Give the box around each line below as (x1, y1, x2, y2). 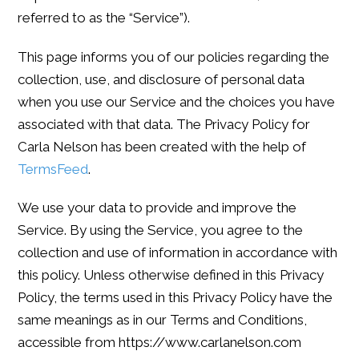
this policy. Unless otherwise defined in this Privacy (18, 266, 325, 283)
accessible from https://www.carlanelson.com (18, 333, 302, 350)
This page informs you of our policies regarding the (18, 48, 330, 65)
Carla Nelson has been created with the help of (18, 138, 307, 155)
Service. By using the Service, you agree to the (18, 221, 304, 238)
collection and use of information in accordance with (18, 244, 338, 260)
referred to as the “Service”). (18, 10, 191, 26)
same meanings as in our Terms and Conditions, (18, 311, 308, 328)
